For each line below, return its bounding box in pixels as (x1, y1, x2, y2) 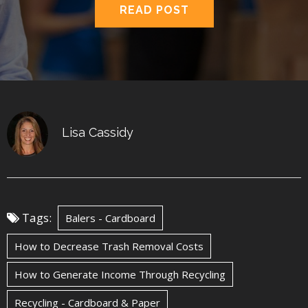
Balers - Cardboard (65, 211, 155, 225)
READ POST (119, 3, 189, 16)
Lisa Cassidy (62, 125, 133, 140)
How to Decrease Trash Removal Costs (14, 239, 203, 253)
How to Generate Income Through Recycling (14, 267, 225, 281)
